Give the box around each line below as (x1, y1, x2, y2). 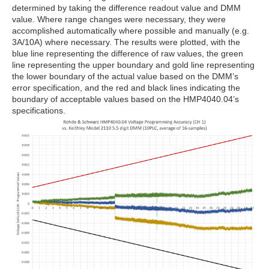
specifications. (12, 105, 65, 115)
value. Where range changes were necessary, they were (12, 14, 226, 24)
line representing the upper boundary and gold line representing (12, 59, 255, 70)
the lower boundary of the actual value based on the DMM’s (12, 71, 238, 81)
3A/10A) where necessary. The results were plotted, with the (12, 37, 240, 47)
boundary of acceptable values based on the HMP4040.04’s (12, 94, 239, 104)
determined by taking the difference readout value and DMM (12, 2, 241, 13)
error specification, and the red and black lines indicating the (12, 82, 240, 92)
